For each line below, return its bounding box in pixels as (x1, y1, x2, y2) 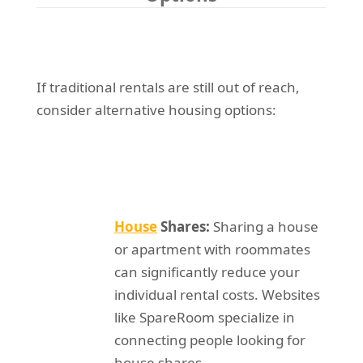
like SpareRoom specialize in (113, 307, 295, 327)
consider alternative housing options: (36, 100, 276, 119)
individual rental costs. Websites (113, 284, 320, 304)
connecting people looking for (113, 330, 305, 349)
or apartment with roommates (113, 239, 310, 258)
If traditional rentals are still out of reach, (36, 77, 300, 96)
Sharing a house (209, 216, 318, 236)
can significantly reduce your (113, 262, 300, 281)
